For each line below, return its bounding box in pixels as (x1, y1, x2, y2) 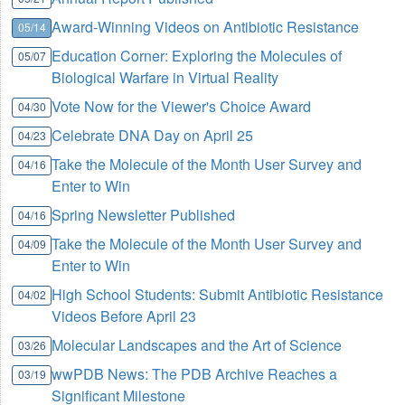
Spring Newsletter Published (52, 204, 236, 226)
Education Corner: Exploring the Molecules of (52, 45, 343, 67)
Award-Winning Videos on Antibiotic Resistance (52, 16, 360, 38)
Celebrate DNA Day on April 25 (52, 125, 254, 146)
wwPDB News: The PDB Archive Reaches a (52, 363, 338, 385)
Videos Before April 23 (52, 306, 197, 327)
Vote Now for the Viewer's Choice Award (52, 96, 312, 118)
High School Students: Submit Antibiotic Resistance (52, 284, 384, 306)
